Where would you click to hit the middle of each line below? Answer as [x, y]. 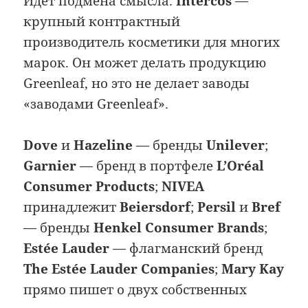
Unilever [236, 145]
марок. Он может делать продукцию [145, 62]
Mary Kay [253, 269]
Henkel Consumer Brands [179, 228]
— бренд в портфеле [147, 166]
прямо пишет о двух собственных [135, 290]
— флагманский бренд [186, 249]
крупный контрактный [102, 21]
